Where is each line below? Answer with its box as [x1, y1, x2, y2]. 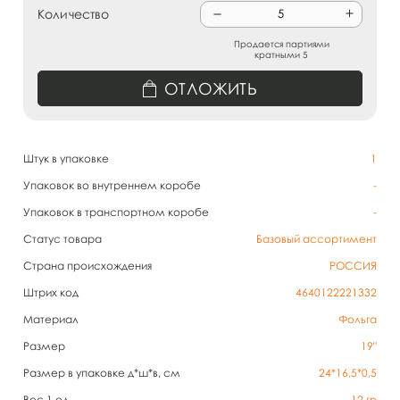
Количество [37, 6, 110, 21]
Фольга [338, 312, 377, 326]
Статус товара [23, 232, 102, 246]
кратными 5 [254, 49, 308, 60]
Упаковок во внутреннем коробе [23, 179, 201, 192]
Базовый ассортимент [256, 232, 377, 246]
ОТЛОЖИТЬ [164, 79, 257, 98]
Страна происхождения [23, 259, 152, 272]
